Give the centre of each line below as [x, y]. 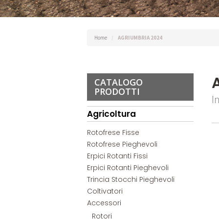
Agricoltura [112, 114]
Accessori [104, 203]
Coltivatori [105, 191]
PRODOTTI [117, 92]
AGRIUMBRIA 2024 [140, 38]
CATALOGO [119, 82]
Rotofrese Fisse [113, 133]
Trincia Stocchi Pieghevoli [131, 180]
